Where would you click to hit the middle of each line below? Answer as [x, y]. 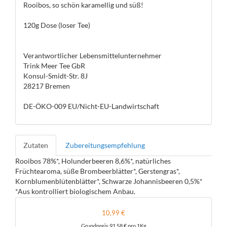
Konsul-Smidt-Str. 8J [55, 76]
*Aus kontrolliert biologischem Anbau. [75, 191]
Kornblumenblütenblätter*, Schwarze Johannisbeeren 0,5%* [109, 181]
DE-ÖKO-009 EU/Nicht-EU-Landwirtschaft [91, 106]
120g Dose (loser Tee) [57, 25]
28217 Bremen [47, 86]
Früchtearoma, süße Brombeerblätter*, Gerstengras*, [98, 171]
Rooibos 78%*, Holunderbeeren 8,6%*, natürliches [93, 161]
